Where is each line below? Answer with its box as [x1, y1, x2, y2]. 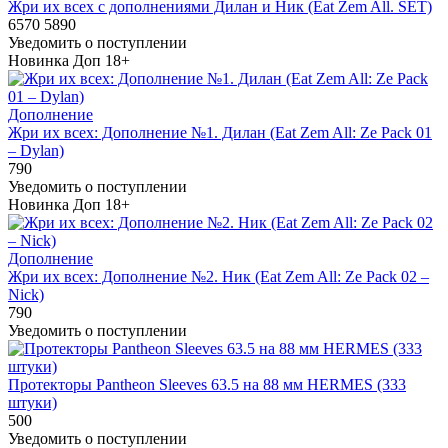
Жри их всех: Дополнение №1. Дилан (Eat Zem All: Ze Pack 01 [8, 123, 432, 141]
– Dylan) [8, 141, 64, 159]
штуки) [8, 393, 57, 411]
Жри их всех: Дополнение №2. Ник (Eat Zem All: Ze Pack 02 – [8, 267, 429, 285]
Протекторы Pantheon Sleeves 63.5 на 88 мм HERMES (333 [8, 375, 406, 393]
